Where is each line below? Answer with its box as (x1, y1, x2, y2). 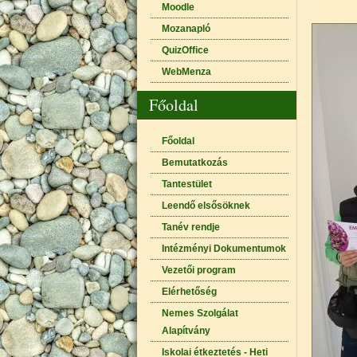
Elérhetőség (161, 286, 217, 297)
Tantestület (161, 178, 212, 190)
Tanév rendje (161, 222, 220, 233)
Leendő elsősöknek (161, 200, 250, 211)
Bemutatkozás (161, 157, 228, 168)
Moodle (161, 2, 194, 13)
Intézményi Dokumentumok (161, 243, 286, 254)
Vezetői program (161, 265, 236, 276)
